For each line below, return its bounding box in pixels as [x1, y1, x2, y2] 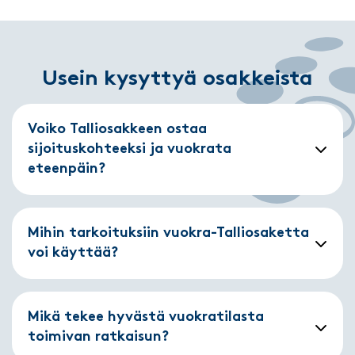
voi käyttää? [28, 245, 118, 261]
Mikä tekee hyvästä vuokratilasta [28, 309, 264, 325]
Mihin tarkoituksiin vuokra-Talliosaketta [28, 225, 310, 241]
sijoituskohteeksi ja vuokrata [28, 141, 231, 157]
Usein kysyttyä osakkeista [42, 68, 313, 90]
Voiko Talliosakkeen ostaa [28, 121, 207, 137]
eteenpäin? [28, 161, 105, 177]
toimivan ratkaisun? [28, 329, 169, 345]
